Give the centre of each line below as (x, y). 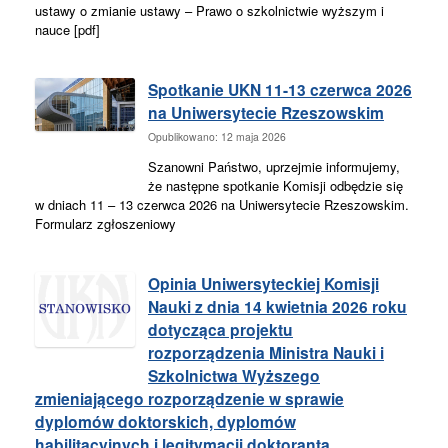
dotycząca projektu (220, 329)
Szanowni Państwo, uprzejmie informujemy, (274, 166)
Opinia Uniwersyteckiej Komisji (263, 283)
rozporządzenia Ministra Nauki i (266, 352)
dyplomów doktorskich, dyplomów (165, 421)
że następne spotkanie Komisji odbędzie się (275, 185)
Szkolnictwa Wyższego (234, 375)
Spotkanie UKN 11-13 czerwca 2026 (280, 89)
